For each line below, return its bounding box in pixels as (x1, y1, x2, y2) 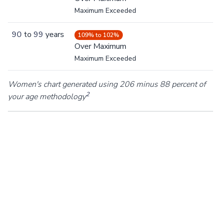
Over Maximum (74, 41, 126, 52)
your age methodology (8, 91, 86, 103)
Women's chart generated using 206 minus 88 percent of (8, 79, 206, 90)
